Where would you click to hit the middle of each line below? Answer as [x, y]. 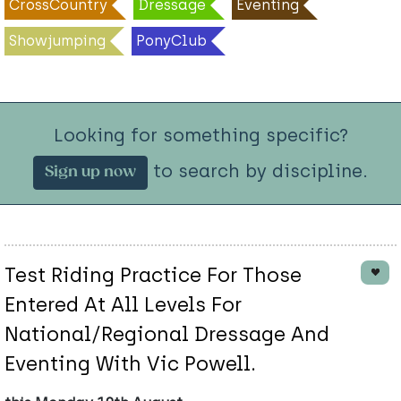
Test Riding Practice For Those [153, 275]
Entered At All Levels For [123, 304]
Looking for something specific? [200, 135]
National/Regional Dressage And [167, 334]
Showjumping [57, 40]
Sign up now [90, 172]
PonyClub [171, 40]
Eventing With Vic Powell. [130, 363]
